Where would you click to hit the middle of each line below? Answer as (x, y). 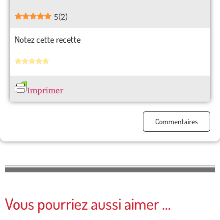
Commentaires (177, 122)
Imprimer (45, 91)
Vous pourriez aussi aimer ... (88, 204)
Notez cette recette (48, 39)
